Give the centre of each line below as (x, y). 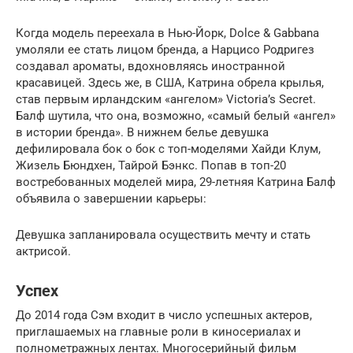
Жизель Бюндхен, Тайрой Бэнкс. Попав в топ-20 (151, 165)
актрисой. (43, 251)
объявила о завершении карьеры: (111, 198)
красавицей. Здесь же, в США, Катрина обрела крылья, (170, 82)
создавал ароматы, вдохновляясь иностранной (150, 66)
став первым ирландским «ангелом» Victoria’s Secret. (166, 99)
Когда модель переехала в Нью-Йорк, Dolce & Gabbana (167, 33)
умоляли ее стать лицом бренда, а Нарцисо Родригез (165, 49)
